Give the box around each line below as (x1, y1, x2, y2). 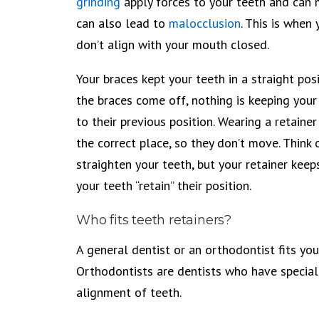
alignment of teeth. (76, 284, 182, 300)
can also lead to (76, 15, 169, 31)
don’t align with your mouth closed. (76, 36, 269, 53)
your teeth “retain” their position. (76, 177, 251, 194)
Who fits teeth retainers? (76, 212, 231, 228)
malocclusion (169, 15, 241, 31)
